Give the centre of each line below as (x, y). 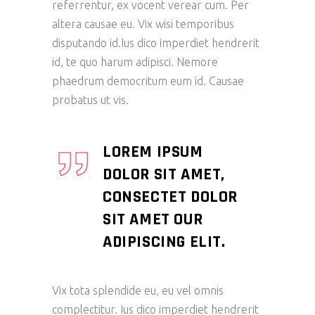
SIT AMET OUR (153, 220)
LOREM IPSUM (153, 152)
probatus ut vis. (90, 100)
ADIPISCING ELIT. (164, 242)
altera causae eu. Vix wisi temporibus (143, 24)
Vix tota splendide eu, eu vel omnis (138, 291)
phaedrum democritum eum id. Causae (148, 81)
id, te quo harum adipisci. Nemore (135, 62)
